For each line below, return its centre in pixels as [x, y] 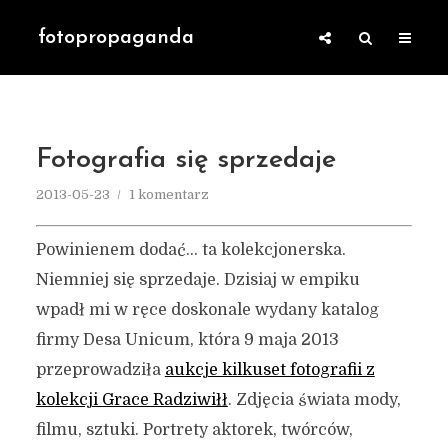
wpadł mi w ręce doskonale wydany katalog [207, 310]
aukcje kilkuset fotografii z [269, 370]
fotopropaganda [116, 37]
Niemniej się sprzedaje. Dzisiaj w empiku [197, 280]
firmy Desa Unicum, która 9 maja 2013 [187, 340]
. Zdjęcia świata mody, [314, 400]
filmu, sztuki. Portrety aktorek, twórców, [194, 430]
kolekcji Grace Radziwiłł [131, 400]
